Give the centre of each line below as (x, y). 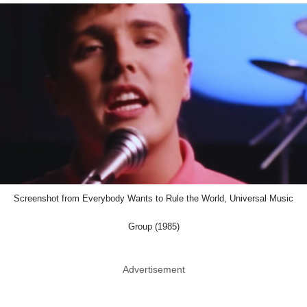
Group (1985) (153, 227)
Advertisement (153, 270)
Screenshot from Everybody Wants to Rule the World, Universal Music (153, 199)
